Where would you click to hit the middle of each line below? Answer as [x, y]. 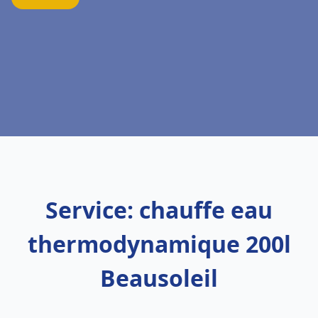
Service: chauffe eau [159, 210]
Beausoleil [159, 278]
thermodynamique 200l [159, 244]
